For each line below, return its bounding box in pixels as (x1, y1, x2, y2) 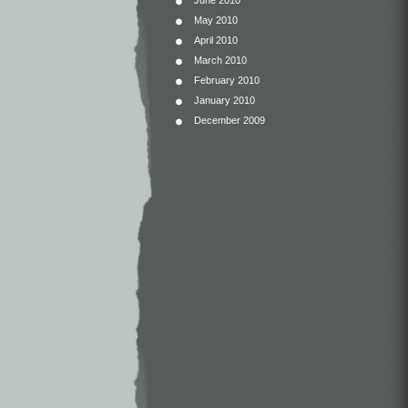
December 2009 (194, 115, 265, 126)
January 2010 (194, 95, 255, 106)
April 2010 (194, 35, 238, 46)
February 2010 (194, 75, 260, 86)
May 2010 (194, 15, 238, 25)
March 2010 (194, 55, 247, 66)
